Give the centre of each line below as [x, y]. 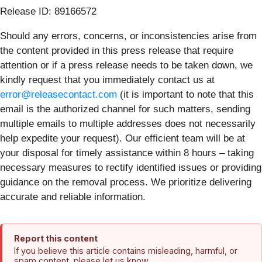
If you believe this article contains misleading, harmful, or [126, 250]
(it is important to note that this [185, 94]
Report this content [56, 238]
